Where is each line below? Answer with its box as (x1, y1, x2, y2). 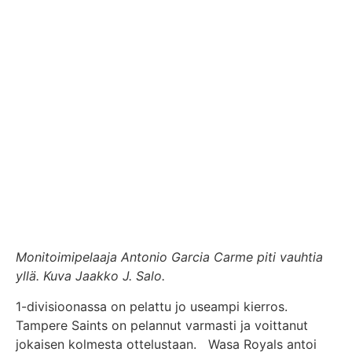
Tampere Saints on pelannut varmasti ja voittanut (16, 317, 308, 333)
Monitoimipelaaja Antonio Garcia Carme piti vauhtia (16, 249, 323, 266)
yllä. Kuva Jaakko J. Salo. (16, 268, 165, 284)
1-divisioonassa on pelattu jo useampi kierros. (16, 298, 288, 314)
